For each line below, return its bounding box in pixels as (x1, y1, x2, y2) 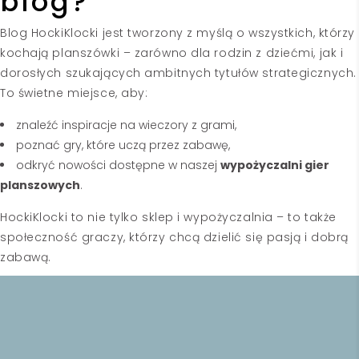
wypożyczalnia (184, 209, 273, 225)
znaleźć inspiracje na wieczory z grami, (16, 117, 236, 133)
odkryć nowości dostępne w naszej (16, 157, 220, 173)
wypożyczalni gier (220, 157, 329, 173)
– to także (272, 209, 337, 225)
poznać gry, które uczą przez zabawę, (16, 137, 230, 153)
